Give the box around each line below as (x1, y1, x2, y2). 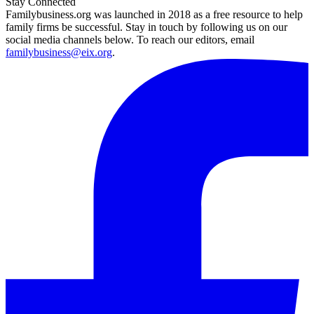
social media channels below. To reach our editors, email (6, 33, 254, 46)
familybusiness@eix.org (6, 46, 112, 58)
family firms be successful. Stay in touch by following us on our (6, 20, 287, 33)
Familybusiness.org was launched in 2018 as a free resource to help (6, 8, 303, 20)
